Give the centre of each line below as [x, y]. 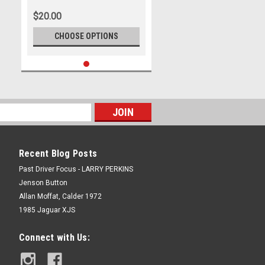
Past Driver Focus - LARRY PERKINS [76, 169]
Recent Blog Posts [58, 153]
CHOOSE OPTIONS [86, 36]
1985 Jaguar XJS [47, 210]
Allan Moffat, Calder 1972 [60, 196]
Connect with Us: [54, 237]
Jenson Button [43, 183]
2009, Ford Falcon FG [67, 10]
